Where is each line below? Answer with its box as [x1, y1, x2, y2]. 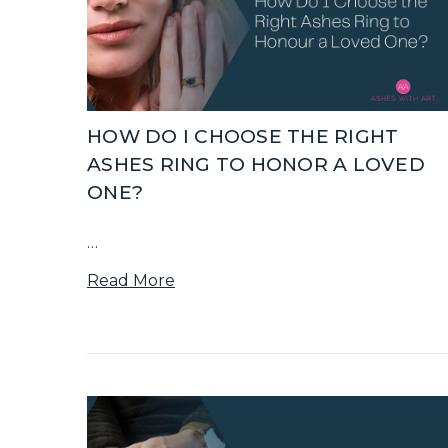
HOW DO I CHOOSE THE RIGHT [87, 125, 399, 149]
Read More [87, 271, 175, 291]
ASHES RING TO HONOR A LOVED [87, 153, 425, 177]
